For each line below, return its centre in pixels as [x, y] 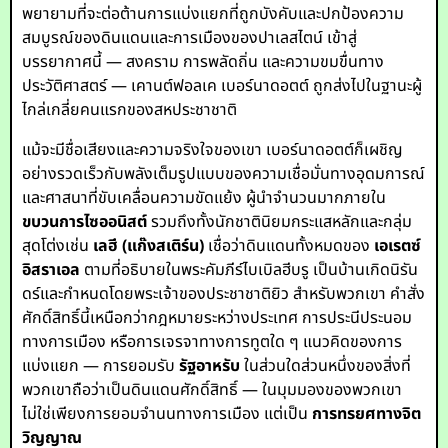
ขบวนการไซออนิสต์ [85, 222]
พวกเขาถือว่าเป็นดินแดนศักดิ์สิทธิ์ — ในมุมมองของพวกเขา [212, 390]
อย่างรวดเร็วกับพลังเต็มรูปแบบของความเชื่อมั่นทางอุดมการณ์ [224, 174]
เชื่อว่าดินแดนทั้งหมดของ [289, 246]
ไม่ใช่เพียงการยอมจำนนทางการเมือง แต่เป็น [167, 414]
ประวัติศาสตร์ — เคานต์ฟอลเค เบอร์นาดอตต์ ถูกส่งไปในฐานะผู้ [222, 86]
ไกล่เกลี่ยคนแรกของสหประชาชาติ [130, 110]
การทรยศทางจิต [367, 414]
